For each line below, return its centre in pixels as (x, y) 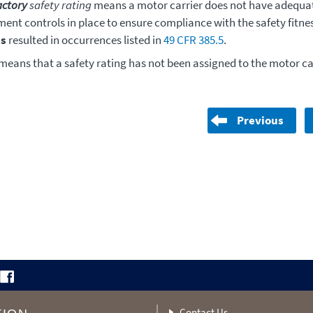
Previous (261, 120)
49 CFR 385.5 (193, 39)
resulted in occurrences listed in (85, 39)
